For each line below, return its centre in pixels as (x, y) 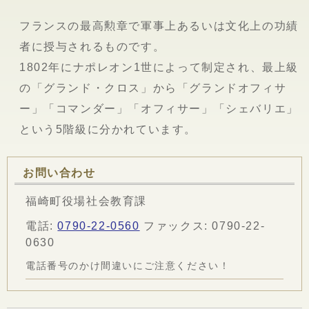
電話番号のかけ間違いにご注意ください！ (128, 266)
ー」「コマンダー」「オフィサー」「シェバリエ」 (159, 108)
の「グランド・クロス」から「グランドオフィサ (153, 88)
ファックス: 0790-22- (202, 226)
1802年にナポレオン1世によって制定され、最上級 (159, 67)
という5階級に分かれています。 (108, 129)
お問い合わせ (59, 172)
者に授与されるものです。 (92, 46)
